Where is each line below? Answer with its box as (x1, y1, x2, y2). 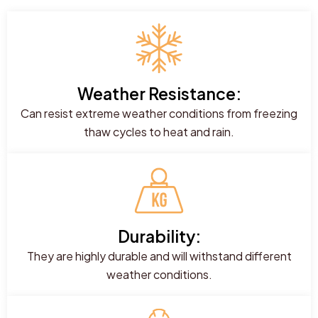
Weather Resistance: (77, 83, 241, 104)
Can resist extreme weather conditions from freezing (21, 106, 297, 121)
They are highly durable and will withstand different (26, 248, 292, 264)
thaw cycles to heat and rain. (84, 124, 234, 140)
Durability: (117, 226, 201, 247)
